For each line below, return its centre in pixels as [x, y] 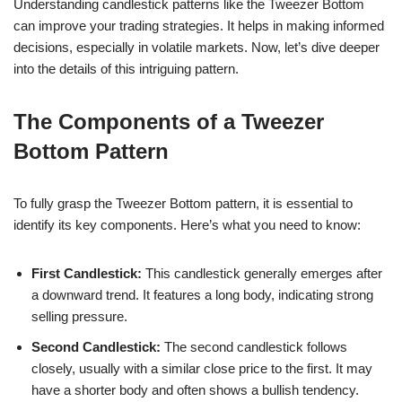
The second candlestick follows [254, 346]
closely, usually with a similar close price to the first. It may [202, 368]
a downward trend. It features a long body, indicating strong [202, 294]
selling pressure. [79, 316]
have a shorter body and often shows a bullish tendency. [195, 389]
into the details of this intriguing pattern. [126, 68]
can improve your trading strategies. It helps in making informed [199, 25]
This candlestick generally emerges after [262, 273]
